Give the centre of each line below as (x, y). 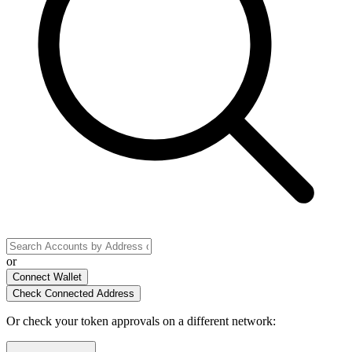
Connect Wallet (47, 277)
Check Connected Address (73, 293)
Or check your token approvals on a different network (139, 321)
